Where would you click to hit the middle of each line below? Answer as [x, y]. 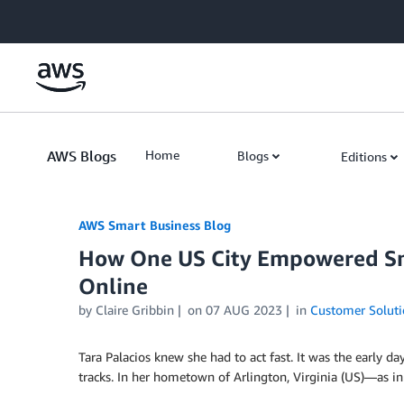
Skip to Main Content [68, 18]
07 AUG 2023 [243, 310]
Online [113, 286]
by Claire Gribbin [126, 310]
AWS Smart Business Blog [155, 225]
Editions [364, 156]
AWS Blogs [82, 156]
